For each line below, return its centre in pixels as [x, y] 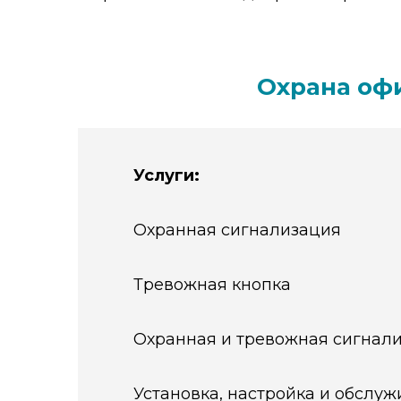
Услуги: [166, 175]
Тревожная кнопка [212, 285]
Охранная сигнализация [237, 230]
